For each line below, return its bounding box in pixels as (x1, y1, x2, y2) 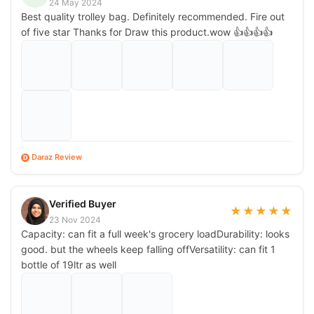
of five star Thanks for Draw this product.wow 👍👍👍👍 (21, 25, 273, 38)
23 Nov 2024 (49, 214, 101, 225)
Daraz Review (32, 152, 82, 163)
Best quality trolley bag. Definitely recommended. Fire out (21, 10, 285, 22)
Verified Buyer (49, 197, 116, 210)
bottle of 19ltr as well (21, 258, 116, 271)
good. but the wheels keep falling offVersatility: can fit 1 (21, 243, 275, 255)
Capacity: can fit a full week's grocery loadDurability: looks (21, 227, 289, 240)
